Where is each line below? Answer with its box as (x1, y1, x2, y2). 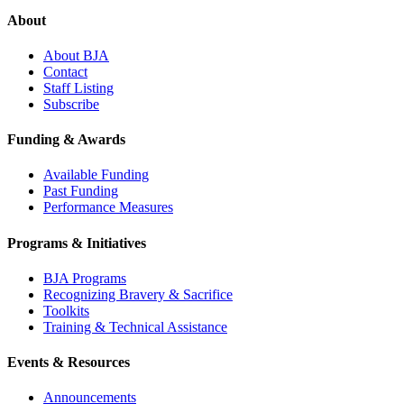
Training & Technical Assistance (43, 318, 227, 335)
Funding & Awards (7, 132, 125, 148)
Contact (43, 63, 87, 79)
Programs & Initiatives (7, 234, 146, 251)
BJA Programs (43, 270, 126, 286)
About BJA (43, 47, 109, 63)
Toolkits (43, 302, 89, 318)
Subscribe (43, 96, 99, 112)
